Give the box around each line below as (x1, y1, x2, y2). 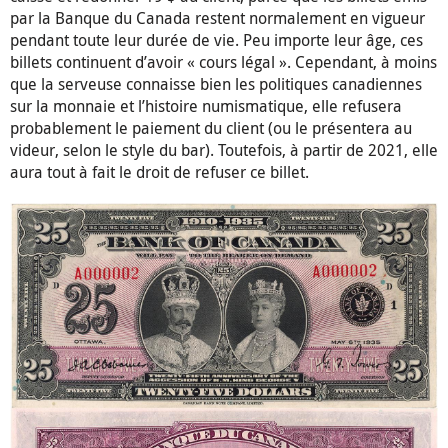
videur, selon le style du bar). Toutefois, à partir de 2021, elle (10, 139, 438, 162)
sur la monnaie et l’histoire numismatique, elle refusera (10, 95, 402, 118)
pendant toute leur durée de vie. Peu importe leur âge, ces (10, 29, 423, 52)
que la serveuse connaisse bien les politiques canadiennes (10, 73, 422, 96)
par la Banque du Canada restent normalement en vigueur (10, 7, 425, 30)
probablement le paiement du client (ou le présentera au (10, 117, 412, 140)
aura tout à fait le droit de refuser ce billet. (10, 161, 309, 184)
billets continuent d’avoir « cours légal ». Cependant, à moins (10, 51, 437, 74)
